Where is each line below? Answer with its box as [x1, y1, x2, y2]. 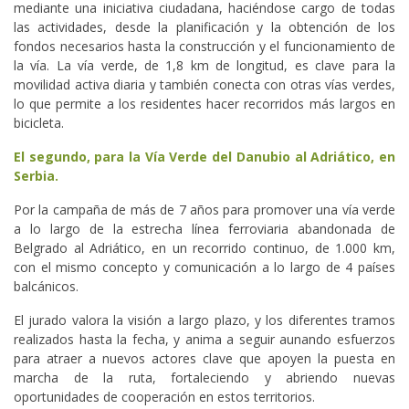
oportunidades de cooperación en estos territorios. [14, 387, 315, 405]
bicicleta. [14, 113, 64, 131]
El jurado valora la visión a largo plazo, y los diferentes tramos [14, 310, 395, 329]
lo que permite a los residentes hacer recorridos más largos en [14, 94, 395, 112]
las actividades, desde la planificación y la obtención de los [14, 17, 395, 36]
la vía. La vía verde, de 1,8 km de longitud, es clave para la [14, 56, 395, 74]
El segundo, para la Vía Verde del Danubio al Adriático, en [14, 147, 395, 165]
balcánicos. [14, 277, 79, 295]
